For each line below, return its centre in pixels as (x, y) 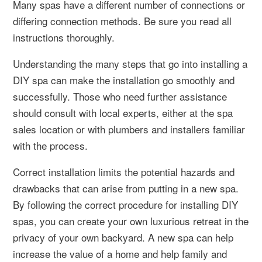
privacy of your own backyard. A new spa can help (123, 237)
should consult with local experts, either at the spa (123, 112)
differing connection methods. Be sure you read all (122, 20)
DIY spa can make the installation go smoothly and (124, 80)
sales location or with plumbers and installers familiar (129, 129)
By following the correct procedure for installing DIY (125, 204)
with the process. (50, 145)
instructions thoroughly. (64, 37)
